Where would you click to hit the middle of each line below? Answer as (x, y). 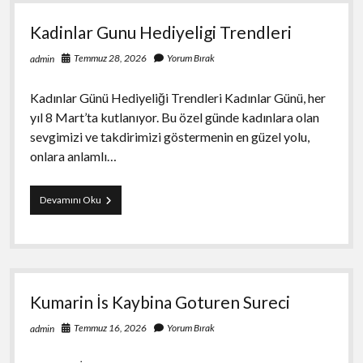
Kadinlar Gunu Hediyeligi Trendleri (160, 32)
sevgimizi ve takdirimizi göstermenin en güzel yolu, (169, 136)
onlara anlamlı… (73, 156)
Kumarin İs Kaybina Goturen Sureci (160, 301)
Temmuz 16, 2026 (110, 327)
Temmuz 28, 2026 (110, 58)
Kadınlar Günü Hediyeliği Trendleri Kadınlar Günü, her (177, 97)
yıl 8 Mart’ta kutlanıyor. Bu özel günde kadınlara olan (174, 117)
